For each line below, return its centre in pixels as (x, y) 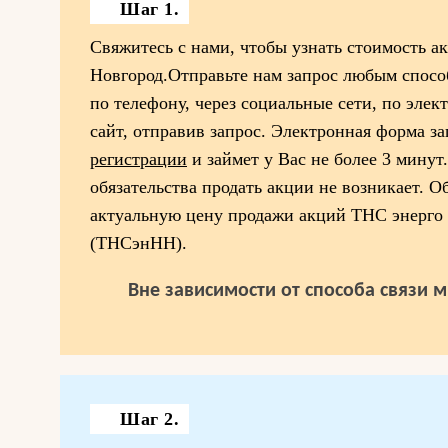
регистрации (138, 159)
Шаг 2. (149, 419)
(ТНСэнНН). (138, 243)
